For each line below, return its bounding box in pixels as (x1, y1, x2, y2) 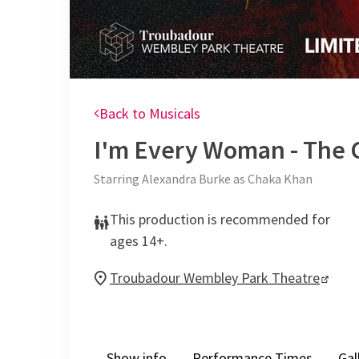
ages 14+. (110, 232, 167, 250)
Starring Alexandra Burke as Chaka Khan (94, 171, 313, 187)
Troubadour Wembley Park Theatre (110, 268, 320, 287)
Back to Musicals (99, 104, 200, 123)
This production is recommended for (110, 210, 330, 228)
